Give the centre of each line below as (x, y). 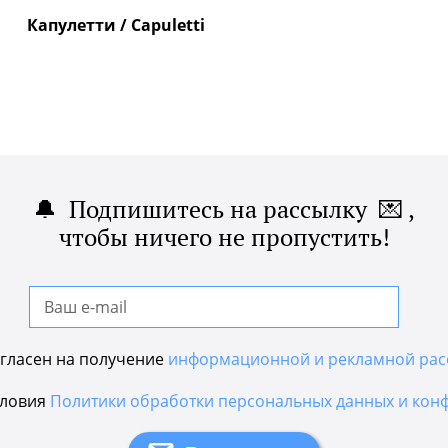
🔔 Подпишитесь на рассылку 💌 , (224, 209)
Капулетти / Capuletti (116, 25)
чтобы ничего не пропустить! (224, 237)
